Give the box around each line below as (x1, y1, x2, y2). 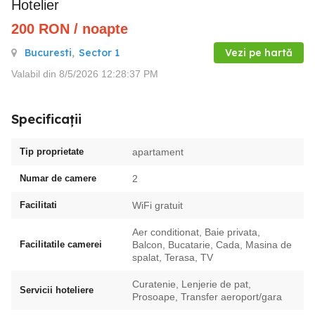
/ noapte (74, 21, 128, 37)
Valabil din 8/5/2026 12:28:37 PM (11, 68, 158, 79)
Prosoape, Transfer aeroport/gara (132, 291, 282, 302)
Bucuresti (25, 46, 72, 59)
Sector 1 (79, 46, 120, 59)
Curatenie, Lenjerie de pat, (132, 278, 251, 290)
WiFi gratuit (132, 200, 183, 211)
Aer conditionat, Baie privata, (132, 226, 260, 238)
